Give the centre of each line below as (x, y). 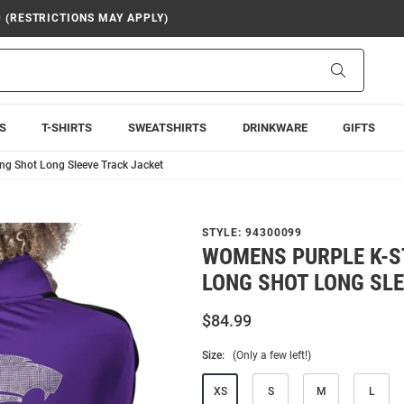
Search (364, 69)
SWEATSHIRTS (167, 128)
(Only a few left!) (272, 355)
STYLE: (224, 233)
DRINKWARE (275, 128)
